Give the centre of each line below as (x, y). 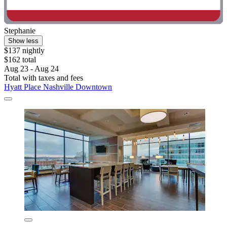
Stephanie (20, 30)
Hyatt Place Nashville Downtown (58, 87)
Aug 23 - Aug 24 (31, 68)
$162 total (20, 59)
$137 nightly (24, 50)
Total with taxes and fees (44, 78)
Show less (23, 41)
